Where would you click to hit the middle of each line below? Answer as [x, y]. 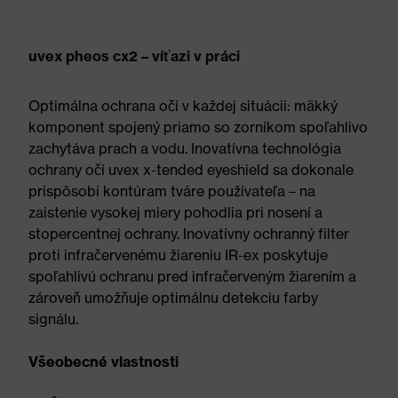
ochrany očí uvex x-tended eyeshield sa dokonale [191, 170]
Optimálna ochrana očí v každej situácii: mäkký [183, 106]
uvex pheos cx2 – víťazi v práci [134, 56]
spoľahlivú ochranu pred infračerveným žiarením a [192, 276]
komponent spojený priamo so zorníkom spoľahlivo [198, 127]
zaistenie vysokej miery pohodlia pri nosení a [175, 212]
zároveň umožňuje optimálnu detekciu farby [173, 298]
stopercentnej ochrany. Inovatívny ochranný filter [189, 234]
